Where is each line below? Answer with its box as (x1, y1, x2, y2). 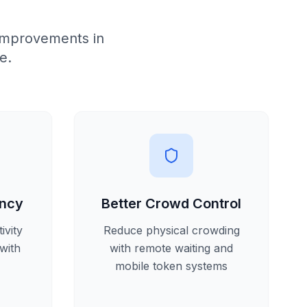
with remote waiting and (110, 241, 233, 255)
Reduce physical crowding (103, 223, 240, 237)
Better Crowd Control (101, 195, 241, 212)
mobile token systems (115, 259, 228, 273)
